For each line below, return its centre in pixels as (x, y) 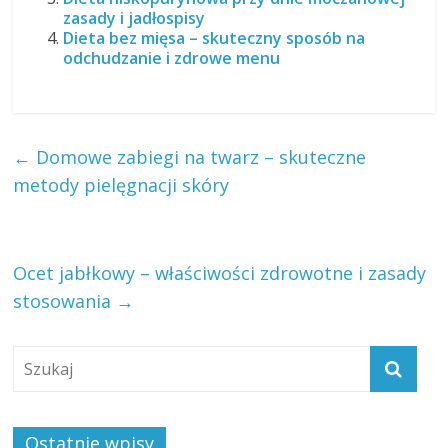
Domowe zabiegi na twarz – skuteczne (199, 157)
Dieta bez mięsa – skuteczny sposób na (214, 38)
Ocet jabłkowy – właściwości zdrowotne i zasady (220, 273)
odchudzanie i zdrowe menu (172, 58)
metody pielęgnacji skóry (121, 185)
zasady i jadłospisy (134, 18)
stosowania (65, 301)
